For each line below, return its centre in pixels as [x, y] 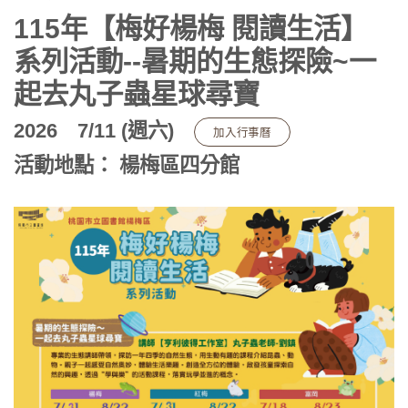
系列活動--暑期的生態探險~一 [195, 61]
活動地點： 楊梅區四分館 [127, 165]
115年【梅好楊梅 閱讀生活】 [191, 28]
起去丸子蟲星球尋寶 [137, 93]
